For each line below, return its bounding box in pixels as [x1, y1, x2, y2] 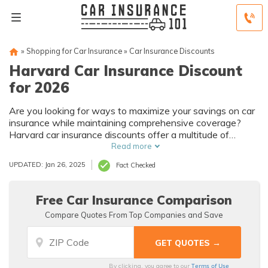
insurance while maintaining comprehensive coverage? [9, 117, 241, 129]
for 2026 [9, 78, 69, 96]
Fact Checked [116, 161, 156, 169]
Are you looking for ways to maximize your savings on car [9, 105, 255, 117]
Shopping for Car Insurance [26, 46, 122, 56]
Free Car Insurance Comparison [36, 192, 232, 208]
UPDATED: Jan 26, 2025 [9, 160, 86, 169]
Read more [111, 141, 152, 151]
